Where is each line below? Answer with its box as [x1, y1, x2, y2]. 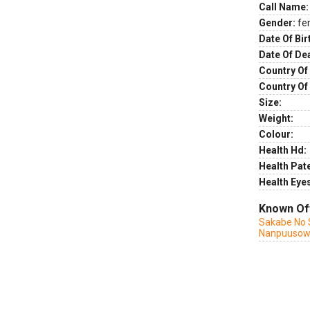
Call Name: [259, 1, 309, 12]
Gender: [259, 17, 295, 28]
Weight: [259, 113, 293, 124]
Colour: [259, 129, 293, 140]
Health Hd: [259, 145, 307, 156]
